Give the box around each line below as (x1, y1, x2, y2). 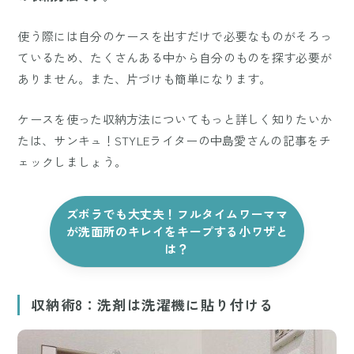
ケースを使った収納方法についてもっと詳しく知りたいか (17, 111, 333, 128)
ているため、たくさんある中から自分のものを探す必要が (17, 49, 333, 66)
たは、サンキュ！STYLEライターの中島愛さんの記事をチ (17, 132, 331, 149)
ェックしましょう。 (17, 153, 127, 171)
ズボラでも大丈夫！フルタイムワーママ (66, 205, 288, 223)
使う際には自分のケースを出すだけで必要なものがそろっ (17, 28, 333, 45)
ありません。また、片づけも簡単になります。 (17, 70, 272, 88)
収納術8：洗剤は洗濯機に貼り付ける (31, 295, 274, 315)
